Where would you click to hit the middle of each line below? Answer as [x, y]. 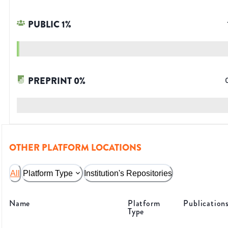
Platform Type [48, 173]
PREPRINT [50, 81]
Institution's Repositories [128, 173]
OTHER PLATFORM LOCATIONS [75, 148]
